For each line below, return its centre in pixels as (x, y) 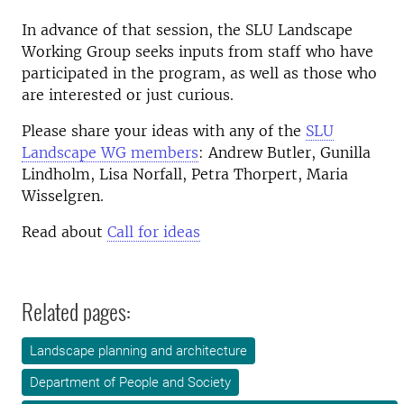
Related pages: (76, 311)
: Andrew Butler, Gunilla (285, 152)
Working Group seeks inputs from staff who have (197, 51)
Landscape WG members (110, 152)
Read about (64, 231)
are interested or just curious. (128, 94)
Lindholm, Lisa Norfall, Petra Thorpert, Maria (185, 174)
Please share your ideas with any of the (164, 130)
